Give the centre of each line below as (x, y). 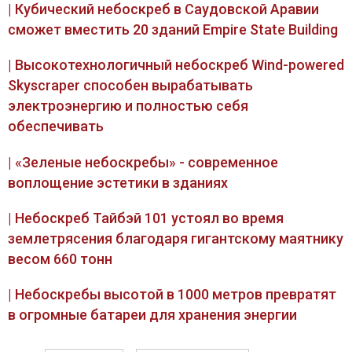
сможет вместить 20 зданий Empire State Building (172, 30)
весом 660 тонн (60, 258)
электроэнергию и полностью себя (128, 106)
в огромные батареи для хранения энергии (152, 315)
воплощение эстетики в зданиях (117, 182)
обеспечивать (55, 126)
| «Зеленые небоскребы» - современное (143, 162)
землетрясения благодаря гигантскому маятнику (175, 238)
